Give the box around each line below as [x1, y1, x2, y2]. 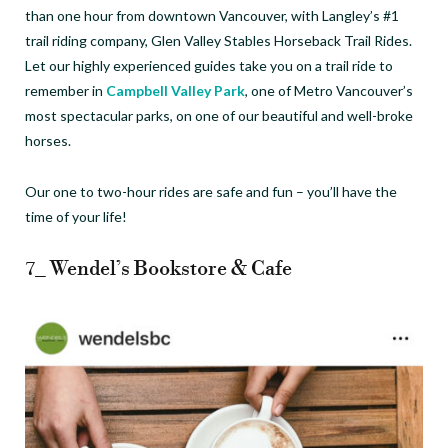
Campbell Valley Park [106, 81, 245, 99]
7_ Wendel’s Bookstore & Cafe [25, 256, 292, 282]
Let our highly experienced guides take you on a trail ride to [25, 56, 393, 74]
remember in [25, 81, 106, 99]
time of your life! [25, 207, 127, 225]
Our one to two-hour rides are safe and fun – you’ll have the [25, 182, 397, 200]
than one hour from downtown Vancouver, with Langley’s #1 [25, 6, 399, 24]
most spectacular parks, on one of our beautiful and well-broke [25, 106, 413, 124]
